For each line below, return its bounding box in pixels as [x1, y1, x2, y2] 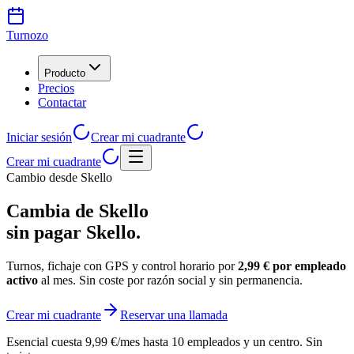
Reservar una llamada [120, 307, 228, 322]
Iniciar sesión [6, 130, 72, 144]
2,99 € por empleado [238, 258, 346, 273]
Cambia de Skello [6, 200, 149, 221]
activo [6, 273, 38, 287]
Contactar [38, 96, 86, 109]
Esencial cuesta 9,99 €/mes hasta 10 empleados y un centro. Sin [6, 334, 322, 348]
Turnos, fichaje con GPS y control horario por [6, 258, 235, 273]
